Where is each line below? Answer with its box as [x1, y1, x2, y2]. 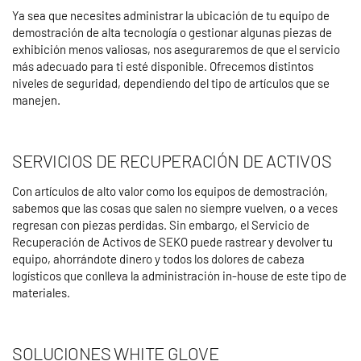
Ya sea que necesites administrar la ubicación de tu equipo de [12, 7, 330, 23]
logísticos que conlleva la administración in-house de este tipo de [12, 268, 346, 283]
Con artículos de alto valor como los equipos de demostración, [12, 183, 328, 198]
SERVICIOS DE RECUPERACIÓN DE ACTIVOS [12, 149, 332, 171]
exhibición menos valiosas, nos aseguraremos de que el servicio [12, 41, 340, 56]
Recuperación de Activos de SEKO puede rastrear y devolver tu [12, 234, 333, 249]
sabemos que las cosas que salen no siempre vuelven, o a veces [12, 200, 338, 215]
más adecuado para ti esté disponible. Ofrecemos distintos [12, 58, 313, 73]
